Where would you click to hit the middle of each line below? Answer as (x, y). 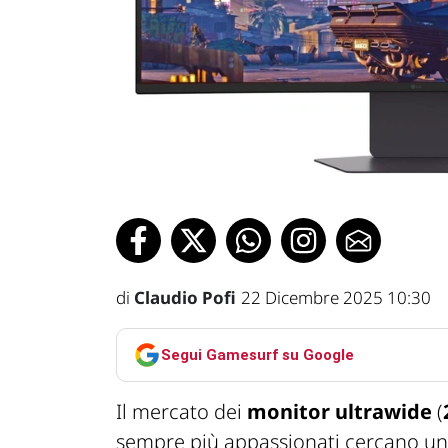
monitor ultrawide (339, 412)
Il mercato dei (181, 412)
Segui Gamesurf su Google (257, 354)
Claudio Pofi (185, 298)
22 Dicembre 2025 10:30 (336, 298)
